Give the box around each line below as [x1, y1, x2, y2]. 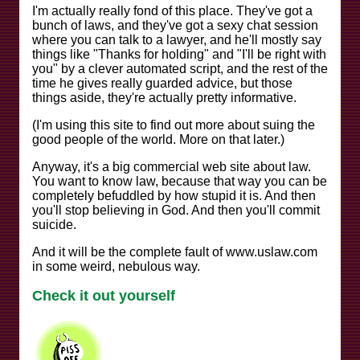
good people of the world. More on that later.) [32, 132, 284, 146]
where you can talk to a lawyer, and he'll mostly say [32, 32, 321, 47]
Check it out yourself [32, 288, 175, 305]
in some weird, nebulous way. [32, 259, 200, 273]
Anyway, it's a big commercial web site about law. [32, 159, 311, 174]
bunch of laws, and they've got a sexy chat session [32, 18, 318, 32]
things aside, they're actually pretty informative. [32, 90, 297, 104]
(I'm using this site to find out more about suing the [32, 117, 315, 132]
